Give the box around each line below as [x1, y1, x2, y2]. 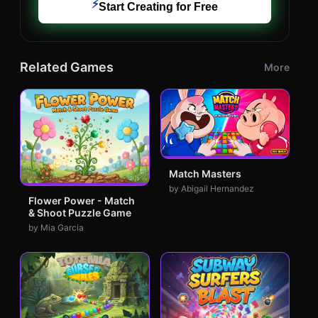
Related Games [20, 60, 114, 75]
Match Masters [168, 168, 241, 180]
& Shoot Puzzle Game [28, 206, 131, 219]
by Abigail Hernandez [168, 183, 254, 194]
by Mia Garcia [28, 221, 84, 233]
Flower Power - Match [28, 194, 135, 207]
